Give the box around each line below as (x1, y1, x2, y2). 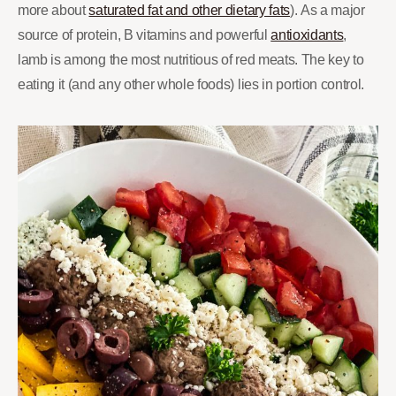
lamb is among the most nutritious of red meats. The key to (18, 52, 364, 67)
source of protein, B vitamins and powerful (18, 27, 271, 42)
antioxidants (270, 27, 344, 42)
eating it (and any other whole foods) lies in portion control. (18, 77, 365, 92)
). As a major (289, 3, 365, 18)
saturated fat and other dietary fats (88, 3, 290, 18)
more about (18, 3, 89, 18)
